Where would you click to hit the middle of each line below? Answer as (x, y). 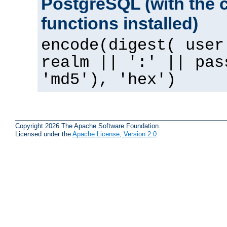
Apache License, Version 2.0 (115, 134)
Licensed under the (44, 134)
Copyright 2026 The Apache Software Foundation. (88, 126)
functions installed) (120, 23)
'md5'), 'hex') (108, 80)
